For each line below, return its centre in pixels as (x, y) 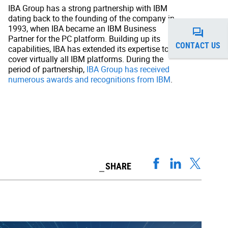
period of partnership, (47, 69)
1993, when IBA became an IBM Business (82, 28)
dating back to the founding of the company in (91, 18)
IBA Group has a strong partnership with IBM (88, 8)
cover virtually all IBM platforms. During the (86, 59)
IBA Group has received (128, 69)
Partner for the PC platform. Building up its (84, 38)
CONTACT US (198, 45)
